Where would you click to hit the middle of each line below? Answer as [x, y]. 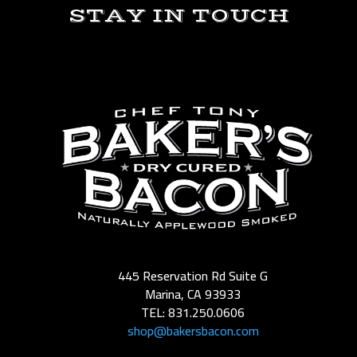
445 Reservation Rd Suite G [193, 275]
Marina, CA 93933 [193, 294]
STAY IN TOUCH [178, 15]
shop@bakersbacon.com [193, 330]
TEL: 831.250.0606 [193, 312]
